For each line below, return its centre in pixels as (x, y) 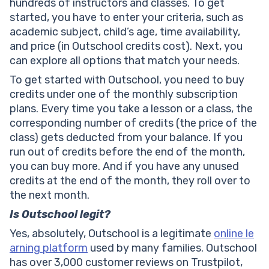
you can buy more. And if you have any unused (124, 166)
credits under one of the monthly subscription (124, 94)
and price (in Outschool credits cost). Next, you (126, 46)
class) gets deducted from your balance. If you (126, 137)
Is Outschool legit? (60, 214)
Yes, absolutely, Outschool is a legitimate (112, 233)
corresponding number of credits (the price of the (133, 123)
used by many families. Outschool (172, 248)
